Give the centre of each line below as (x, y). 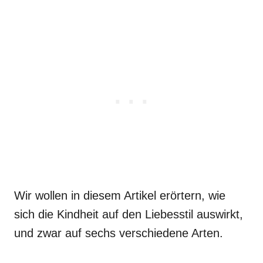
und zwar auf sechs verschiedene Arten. (119, 233)
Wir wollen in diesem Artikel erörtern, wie (120, 195)
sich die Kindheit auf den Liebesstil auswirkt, (129, 214)
